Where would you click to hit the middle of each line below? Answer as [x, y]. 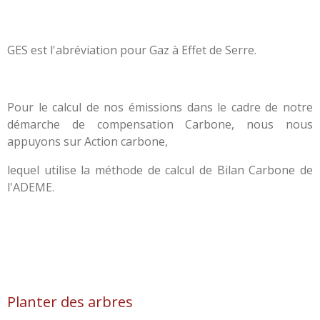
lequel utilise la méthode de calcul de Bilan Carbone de [160, 170]
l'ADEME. [31, 187]
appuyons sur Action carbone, [87, 141]
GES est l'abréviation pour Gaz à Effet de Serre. [132, 50]
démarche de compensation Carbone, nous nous [160, 124]
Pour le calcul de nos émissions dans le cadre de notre [160, 107]
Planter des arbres [70, 301]
